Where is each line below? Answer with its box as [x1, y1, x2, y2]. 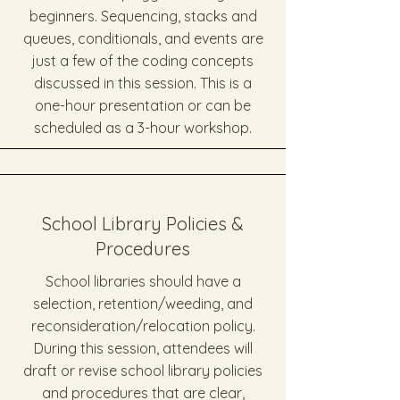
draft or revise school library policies [23, 362, 262, 379]
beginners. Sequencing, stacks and [29, 7, 257, 25]
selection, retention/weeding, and [33, 295, 253, 312]
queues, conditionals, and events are [22, 29, 263, 47]
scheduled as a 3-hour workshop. [34, 119, 252, 137]
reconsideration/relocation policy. [30, 317, 255, 335]
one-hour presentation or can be [35, 96, 251, 114]
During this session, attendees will [33, 339, 253, 357]
